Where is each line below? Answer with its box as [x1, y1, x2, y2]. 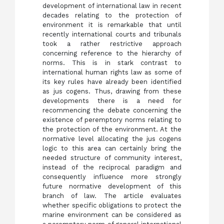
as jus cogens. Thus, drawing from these [42, 87, 181, 95]
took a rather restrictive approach [42, 40, 181, 48]
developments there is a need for [42, 97, 181, 105]
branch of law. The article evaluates [42, 192, 181, 200]
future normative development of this [42, 182, 181, 190]
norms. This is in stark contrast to [42, 59, 181, 67]
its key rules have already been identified [42, 78, 181, 86]
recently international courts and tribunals [42, 30, 181, 38]
